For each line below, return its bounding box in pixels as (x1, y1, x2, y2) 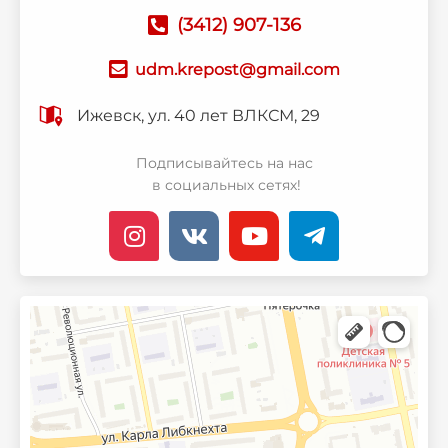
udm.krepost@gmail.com (134, 59, 340, 79)
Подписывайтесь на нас (135, 154, 313, 173)
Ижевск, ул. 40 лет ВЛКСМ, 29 (77, 106, 320, 126)
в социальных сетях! (147, 176, 301, 195)
